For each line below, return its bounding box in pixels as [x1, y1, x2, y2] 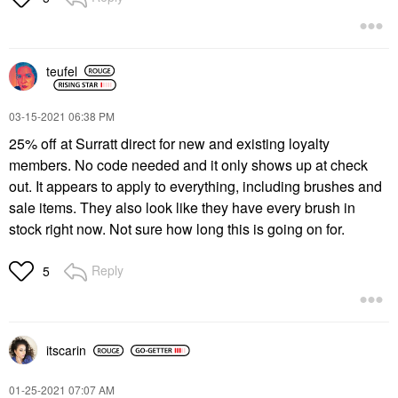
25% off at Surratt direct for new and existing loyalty [9, 133, 330, 154]
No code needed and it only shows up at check [71, 155, 368, 175]
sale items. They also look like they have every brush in [9, 197, 355, 218]
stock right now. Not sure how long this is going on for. [9, 219, 345, 239]
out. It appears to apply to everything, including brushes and [9, 176, 382, 196]
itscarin [46, 341, 86, 359]
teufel [46, 61, 77, 80]
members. [9, 155, 71, 175]
